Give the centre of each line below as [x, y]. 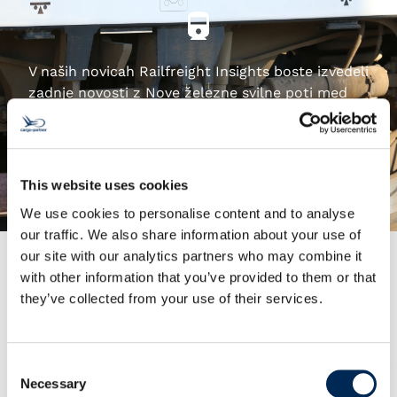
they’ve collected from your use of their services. [171, 298]
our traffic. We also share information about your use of [191, 234]
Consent [31, 366]
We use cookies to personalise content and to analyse [187, 213]
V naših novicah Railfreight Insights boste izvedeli [198, 71]
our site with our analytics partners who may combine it [191, 255]
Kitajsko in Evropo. [92, 114]
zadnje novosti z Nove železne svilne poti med [188, 93]
